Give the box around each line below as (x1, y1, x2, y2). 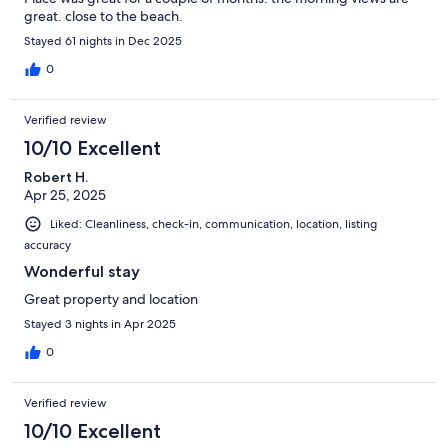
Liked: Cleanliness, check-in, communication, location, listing (50, 215, 377, 232)
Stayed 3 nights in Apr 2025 (24, 316, 176, 333)
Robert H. (24, 167, 88, 186)
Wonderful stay (24, 262, 140, 282)
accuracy (24, 237, 71, 254)
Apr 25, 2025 (24, 185, 106, 204)
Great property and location (24, 290, 198, 309)
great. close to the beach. (24, 6, 183, 25)
